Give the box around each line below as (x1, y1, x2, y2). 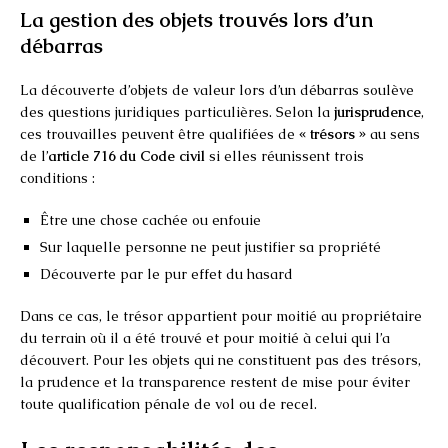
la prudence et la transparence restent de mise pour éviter (20, 372, 410, 391)
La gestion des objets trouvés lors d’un (20, 6, 373, 33)
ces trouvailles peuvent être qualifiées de (20, 124, 299, 143)
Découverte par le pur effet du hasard (40, 264, 293, 283)
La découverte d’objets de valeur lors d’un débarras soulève (20, 80, 414, 99)
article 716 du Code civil (49, 146, 205, 165)
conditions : (20, 168, 95, 187)
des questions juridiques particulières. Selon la (20, 102, 334, 121)
